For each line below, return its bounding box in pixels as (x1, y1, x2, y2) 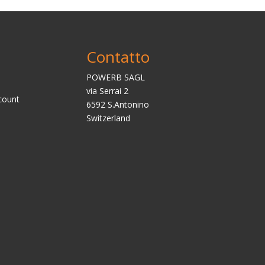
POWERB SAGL (86, 72, 145, 83)
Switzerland (86, 112, 130, 124)
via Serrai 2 (86, 85, 128, 97)
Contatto (86, 46, 150, 68)
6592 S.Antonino (86, 99, 149, 111)
